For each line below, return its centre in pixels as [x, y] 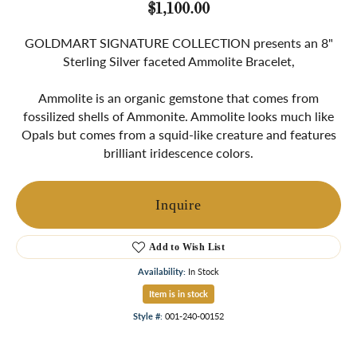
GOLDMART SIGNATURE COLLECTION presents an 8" [178, 43]
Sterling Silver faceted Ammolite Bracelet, [178, 61]
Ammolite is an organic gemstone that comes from [178, 98]
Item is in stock [178, 294]
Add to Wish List [187, 247]
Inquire [178, 204]
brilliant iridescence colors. [178, 153]
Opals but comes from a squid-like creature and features [178, 135]
